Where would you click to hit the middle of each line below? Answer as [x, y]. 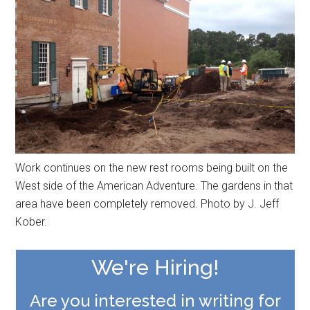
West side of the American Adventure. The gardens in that [154, 186]
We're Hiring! [155, 268]
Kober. [31, 222]
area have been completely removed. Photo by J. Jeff [147, 204]
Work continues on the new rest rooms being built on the [152, 168]
